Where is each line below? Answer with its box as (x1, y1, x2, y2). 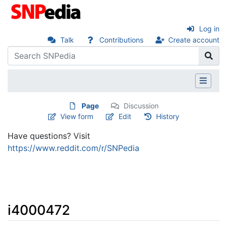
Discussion (124, 101, 159, 110)
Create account (168, 35, 219, 45)
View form (60, 111, 94, 121)
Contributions (99, 35, 143, 45)
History (156, 111, 180, 121)
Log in (199, 24, 219, 33)
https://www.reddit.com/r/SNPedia (8, 142, 139, 153)
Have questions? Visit (8, 130, 90, 141)
